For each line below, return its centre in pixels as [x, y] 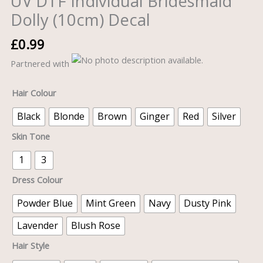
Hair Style [30, 245]
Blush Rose [95, 226]
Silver [224, 117]
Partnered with [41, 64]
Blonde [69, 117]
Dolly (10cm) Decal [80, 20]
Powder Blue [45, 203]
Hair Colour [34, 92]
